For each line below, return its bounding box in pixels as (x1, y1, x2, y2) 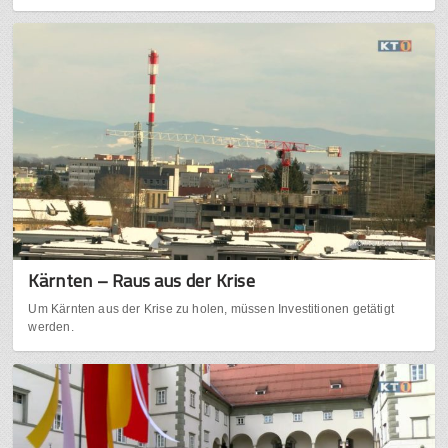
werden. (28, 320, 74, 335)
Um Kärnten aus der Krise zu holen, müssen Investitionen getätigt (28, 302, 394, 317)
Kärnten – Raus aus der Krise (28, 267, 255, 295)
